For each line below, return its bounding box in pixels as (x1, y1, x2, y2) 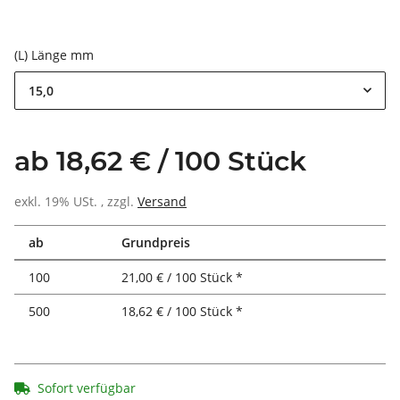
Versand (137, 192, 187, 210)
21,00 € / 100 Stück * (121, 268, 243, 286)
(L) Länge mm (14, 46, 97, 63)
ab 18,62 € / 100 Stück (14, 144, 306, 178)
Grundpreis (121, 233, 190, 251)
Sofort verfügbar (37, 379, 136, 396)
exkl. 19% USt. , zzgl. (14, 192, 137, 210)
